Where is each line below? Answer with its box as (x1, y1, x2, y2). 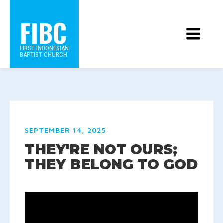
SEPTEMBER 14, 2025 (25, 126, 106, 134)
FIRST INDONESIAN (20, 44, 69, 52)
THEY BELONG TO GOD (25, 156, 198, 173)
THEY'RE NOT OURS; (25, 141, 177, 158)
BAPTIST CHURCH (20, 51, 67, 58)
